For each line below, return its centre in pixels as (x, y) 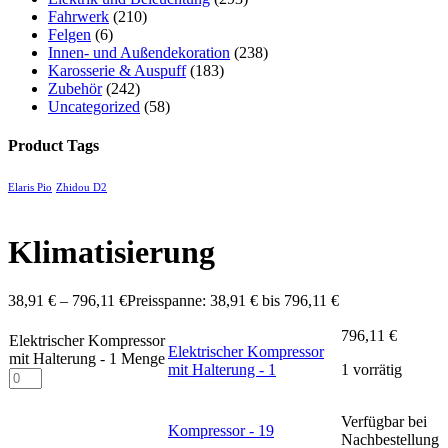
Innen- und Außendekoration (139, 53)
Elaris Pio (30, 187)
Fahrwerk (78, 17)
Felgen (69, 35)
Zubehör (75, 89)
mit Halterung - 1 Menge (87, 359)
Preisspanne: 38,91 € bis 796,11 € (233, 301)
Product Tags (53, 146)
